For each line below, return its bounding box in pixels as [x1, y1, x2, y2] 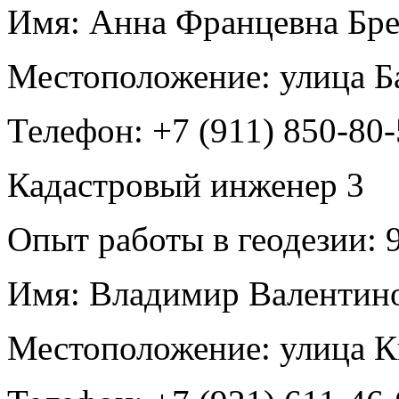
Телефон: [7, 110, 143, 150]
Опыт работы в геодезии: [7, 219, 377, 258]
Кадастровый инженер [7, 165, 346, 204]
